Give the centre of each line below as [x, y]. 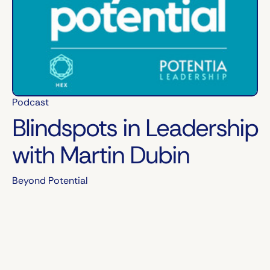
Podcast [30, 102]
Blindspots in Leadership [135, 128]
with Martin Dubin [101, 155]
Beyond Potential [50, 181]
